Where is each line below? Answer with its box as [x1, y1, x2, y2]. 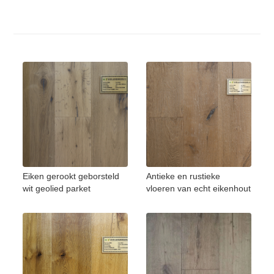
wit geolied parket [23, 183, 91, 193]
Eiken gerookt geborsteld [23, 171, 120, 181]
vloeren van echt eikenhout [146, 183, 251, 193]
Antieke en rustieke [146, 171, 220, 181]
